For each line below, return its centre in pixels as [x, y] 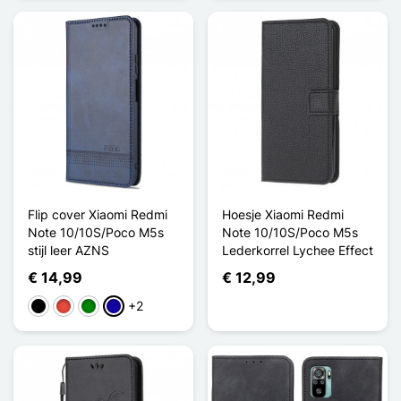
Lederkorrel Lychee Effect [298, 250]
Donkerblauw [144, 307]
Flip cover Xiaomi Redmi [98, 214]
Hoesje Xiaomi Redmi [283, 214]
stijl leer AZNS [68, 250]
